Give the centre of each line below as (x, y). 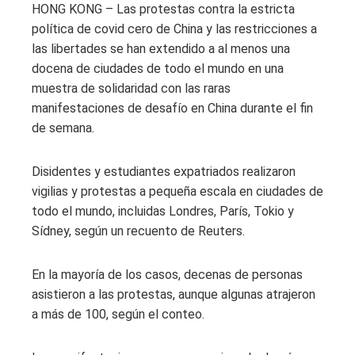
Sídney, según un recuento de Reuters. (138, 231)
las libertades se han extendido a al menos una (161, 48)
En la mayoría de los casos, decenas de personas (167, 274)
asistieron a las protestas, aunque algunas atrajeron (174, 294)
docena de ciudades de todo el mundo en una (158, 68)
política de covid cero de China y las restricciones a (174, 29)
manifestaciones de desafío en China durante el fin (172, 108)
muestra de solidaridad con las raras (131, 88)
